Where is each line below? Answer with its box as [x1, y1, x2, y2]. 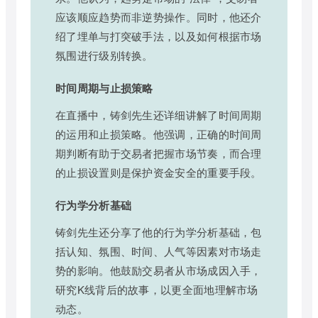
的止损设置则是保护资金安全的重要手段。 [55, 165, 262, 180]
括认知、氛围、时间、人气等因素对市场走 [55, 243, 262, 259]
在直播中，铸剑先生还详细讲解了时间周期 [55, 107, 262, 123]
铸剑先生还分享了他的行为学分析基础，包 [55, 224, 262, 240]
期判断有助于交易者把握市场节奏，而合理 [55, 146, 262, 161]
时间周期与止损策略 [55, 80, 153, 97]
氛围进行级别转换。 [55, 48, 153, 63]
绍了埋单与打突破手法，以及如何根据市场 [55, 28, 262, 44]
